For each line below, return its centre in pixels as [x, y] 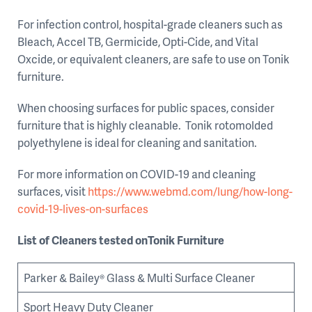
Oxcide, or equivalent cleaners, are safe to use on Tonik [154, 59]
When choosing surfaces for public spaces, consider [146, 108]
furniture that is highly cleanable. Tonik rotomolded [145, 125]
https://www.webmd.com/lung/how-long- [190, 191]
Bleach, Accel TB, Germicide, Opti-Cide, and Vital [138, 41]
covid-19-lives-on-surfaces [83, 209]
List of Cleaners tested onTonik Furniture [121, 240]
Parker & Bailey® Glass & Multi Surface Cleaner [139, 278]
